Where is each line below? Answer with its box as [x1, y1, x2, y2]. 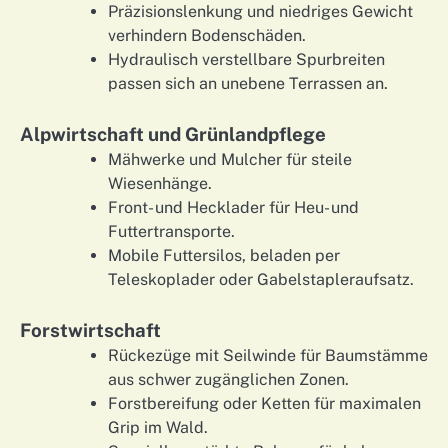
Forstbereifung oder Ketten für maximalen [108, 393, 421, 413]
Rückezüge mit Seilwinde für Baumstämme [108, 345, 428, 365]
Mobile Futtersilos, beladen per [108, 245, 340, 265]
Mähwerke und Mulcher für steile [108, 149, 352, 169]
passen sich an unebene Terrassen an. [108, 73, 388, 93]
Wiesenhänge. [108, 173, 212, 193]
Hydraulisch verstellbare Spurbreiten [108, 49, 385, 69]
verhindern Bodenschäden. [108, 25, 306, 45]
